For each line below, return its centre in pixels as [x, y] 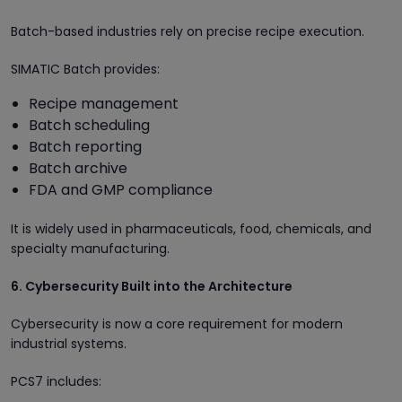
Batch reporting [85, 146]
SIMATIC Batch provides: [85, 69]
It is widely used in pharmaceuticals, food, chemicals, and [191, 228]
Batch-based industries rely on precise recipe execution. [188, 31]
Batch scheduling [89, 125]
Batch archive [78, 168]
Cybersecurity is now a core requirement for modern [177, 323]
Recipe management [104, 103]
